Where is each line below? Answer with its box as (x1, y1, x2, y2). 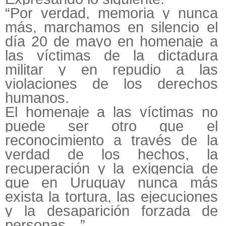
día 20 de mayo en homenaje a (5, 33, 218, 50)
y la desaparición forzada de (5, 203, 218, 219)
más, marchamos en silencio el (5, 19, 218, 36)
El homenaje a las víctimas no (5, 104, 218, 121)
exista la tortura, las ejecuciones (5, 189, 218, 205)
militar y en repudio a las (5, 62, 218, 78)
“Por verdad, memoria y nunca (5, 5, 218, 22)
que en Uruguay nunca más (5, 175, 218, 191)
